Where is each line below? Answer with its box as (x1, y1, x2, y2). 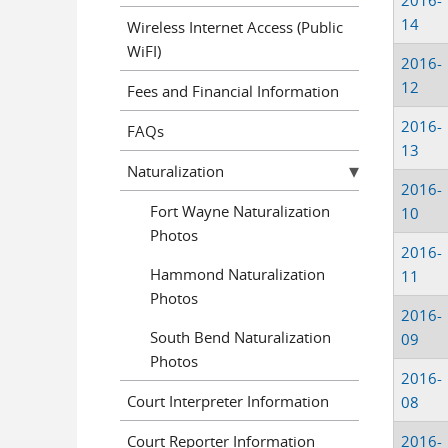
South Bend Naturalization (149, 326, 331, 347)
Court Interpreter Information (127, 390, 329, 411)
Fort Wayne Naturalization (149, 200, 330, 221)
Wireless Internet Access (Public (127, 16, 343, 37)
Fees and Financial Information (127, 80, 339, 101)
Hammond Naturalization (149, 263, 325, 284)
